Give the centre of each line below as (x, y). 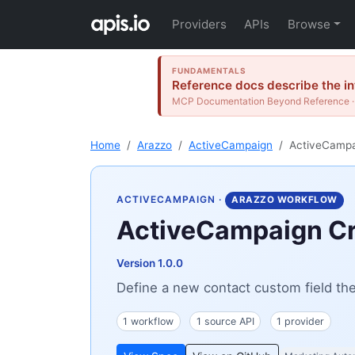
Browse (309, 24)
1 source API (225, 321)
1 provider (301, 321)
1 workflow (149, 321)
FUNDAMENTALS (210, 70)
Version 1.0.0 (150, 263)
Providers (200, 24)
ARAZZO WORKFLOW (284, 200)
